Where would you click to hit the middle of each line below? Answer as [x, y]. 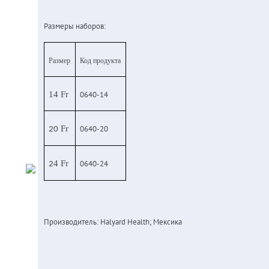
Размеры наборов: [75, 26]
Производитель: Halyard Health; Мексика [113, 222]
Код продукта [101, 61]
